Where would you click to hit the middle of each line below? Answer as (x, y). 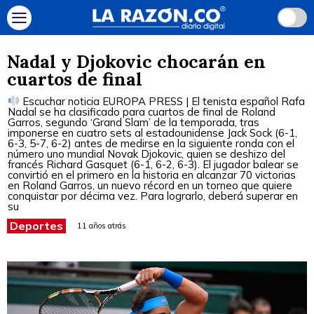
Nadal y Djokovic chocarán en (136, 62)
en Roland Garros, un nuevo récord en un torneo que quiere (150, 185)
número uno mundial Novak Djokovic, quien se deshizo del (146, 153)
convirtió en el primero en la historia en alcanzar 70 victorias (152, 175)
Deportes (36, 225)
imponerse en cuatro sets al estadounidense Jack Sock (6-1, (152, 132)
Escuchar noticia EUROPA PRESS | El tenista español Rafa (163, 101)
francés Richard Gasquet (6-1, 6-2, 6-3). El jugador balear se (153, 164)
